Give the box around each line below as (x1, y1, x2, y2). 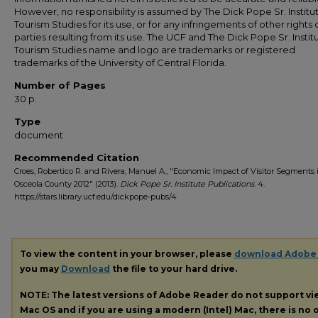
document (14, 129, 63, 141)
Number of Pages (14, 79, 106, 91)
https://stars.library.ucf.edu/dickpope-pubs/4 (14, 192, 177, 202)
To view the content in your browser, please (20, 248, 234, 259)
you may (20, 263, 61, 274)
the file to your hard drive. (110, 263, 237, 274)
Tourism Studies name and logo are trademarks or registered (14, 44, 295, 55)
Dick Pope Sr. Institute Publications (120, 179, 254, 189)
